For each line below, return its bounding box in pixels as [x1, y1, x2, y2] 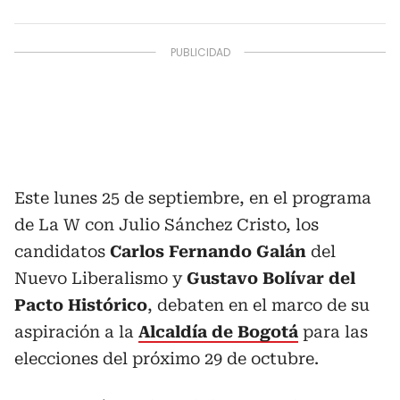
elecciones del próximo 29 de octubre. [14, 348, 319, 368]
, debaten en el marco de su [147, 295, 370, 314]
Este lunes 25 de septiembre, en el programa [14, 187, 371, 207]
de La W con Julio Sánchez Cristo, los [14, 214, 319, 234]
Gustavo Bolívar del [187, 268, 355, 287]
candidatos [14, 241, 110, 261]
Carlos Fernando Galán [110, 241, 306, 261]
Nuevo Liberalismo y [14, 268, 187, 287]
